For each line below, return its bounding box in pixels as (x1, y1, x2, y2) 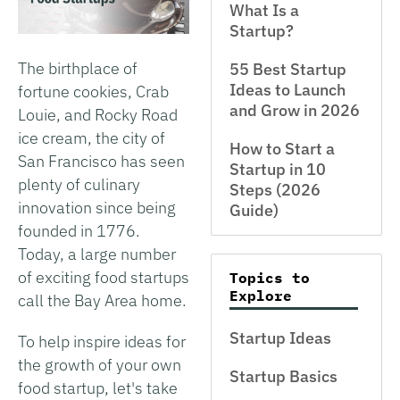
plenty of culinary (18, 173, 140, 195)
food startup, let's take (18, 377, 178, 398)
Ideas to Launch (229, 79, 346, 100)
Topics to (229, 269, 310, 287)
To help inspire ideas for (18, 330, 186, 352)
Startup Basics (229, 366, 337, 387)
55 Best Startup (229, 59, 346, 79)
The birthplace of (18, 57, 137, 79)
